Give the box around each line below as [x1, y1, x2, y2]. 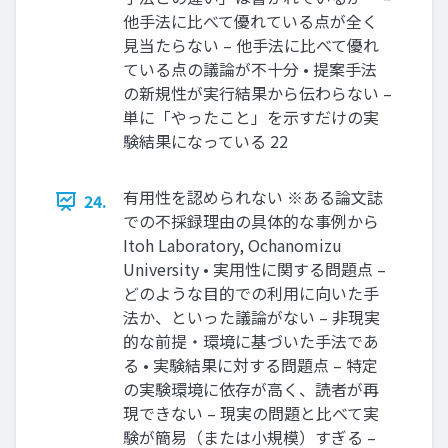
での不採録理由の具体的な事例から [123, 209, 379, 233]
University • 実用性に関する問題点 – [123, 257, 386, 281]
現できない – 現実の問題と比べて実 [123, 401, 379, 425]
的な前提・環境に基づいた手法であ [123, 329, 379, 353]
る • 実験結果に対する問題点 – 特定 [123, 353, 378, 377]
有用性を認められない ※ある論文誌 [123, 185, 383, 209]
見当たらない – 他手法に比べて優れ [123, 33, 379, 57]
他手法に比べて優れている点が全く [123, 9, 378, 33]
